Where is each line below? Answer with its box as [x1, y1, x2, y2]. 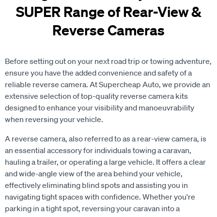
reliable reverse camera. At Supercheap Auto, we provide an [5, 79, 210, 89]
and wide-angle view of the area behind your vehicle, [5, 169, 183, 178]
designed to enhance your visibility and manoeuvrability [5, 103, 194, 112]
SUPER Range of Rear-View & [15, 3, 201, 20]
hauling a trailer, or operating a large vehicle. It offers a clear [5, 157, 206, 167]
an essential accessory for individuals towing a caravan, [5, 145, 191, 155]
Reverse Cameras [52, 21, 165, 39]
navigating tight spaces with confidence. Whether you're [5, 192, 195, 201]
